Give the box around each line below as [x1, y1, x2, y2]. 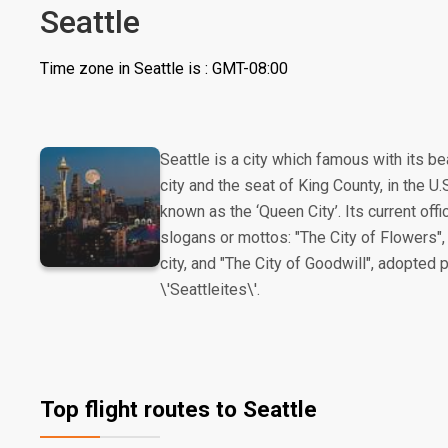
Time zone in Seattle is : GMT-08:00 [40, 59, 288, 78]
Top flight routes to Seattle [40, 396, 317, 422]
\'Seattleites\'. [160, 280, 260, 299]
